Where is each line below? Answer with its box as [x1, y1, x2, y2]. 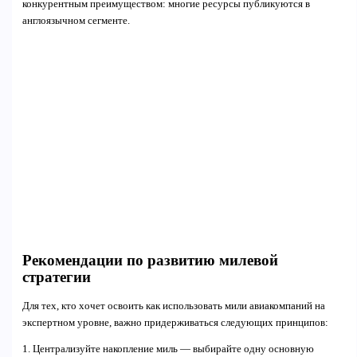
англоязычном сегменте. [22, 15, 130, 27]
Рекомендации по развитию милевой [22, 251, 278, 269]
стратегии [22, 268, 91, 285]
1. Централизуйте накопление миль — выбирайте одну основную [22, 343, 314, 355]
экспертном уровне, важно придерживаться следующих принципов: [22, 316, 328, 328]
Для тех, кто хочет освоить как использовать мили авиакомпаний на [22, 300, 325, 312]
